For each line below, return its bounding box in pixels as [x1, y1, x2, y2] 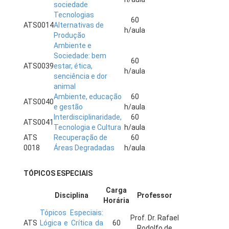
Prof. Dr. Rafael [130, 214, 179, 222]
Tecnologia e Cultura [54, 123, 121, 131]
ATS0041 [24, 118, 54, 126]
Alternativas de [54, 21, 104, 29]
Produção [54, 31, 85, 39]
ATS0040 [24, 98, 54, 106]
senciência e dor [54, 72, 107, 80]
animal [54, 82, 76, 90]
